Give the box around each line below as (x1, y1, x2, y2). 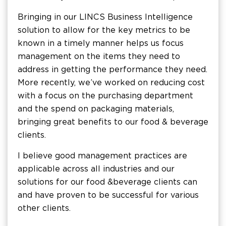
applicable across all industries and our (18, 163, 175, 174)
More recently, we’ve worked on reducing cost (18, 77, 205, 87)
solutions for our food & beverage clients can (18, 177, 197, 187)
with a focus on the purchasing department (18, 90, 193, 100)
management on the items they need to (18, 51, 180, 61)
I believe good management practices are (18, 150, 187, 160)
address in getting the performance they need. (18, 64, 207, 74)
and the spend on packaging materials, (18, 103, 174, 114)
